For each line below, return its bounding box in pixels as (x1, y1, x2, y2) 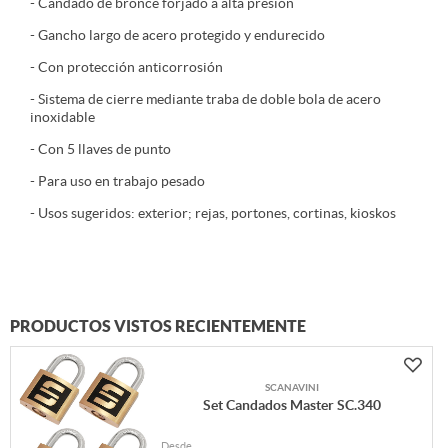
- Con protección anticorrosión (30, 59, 223, 76)
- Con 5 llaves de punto (30, 141, 171, 158)
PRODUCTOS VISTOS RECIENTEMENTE (10, 317, 306, 336)
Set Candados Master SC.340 (202, 397, 381, 414)
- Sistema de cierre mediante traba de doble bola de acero (30, 91, 381, 108)
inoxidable (30, 109, 95, 126)
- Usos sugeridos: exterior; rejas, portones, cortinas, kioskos (30, 205, 396, 222)
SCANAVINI (264, 382, 319, 394)
